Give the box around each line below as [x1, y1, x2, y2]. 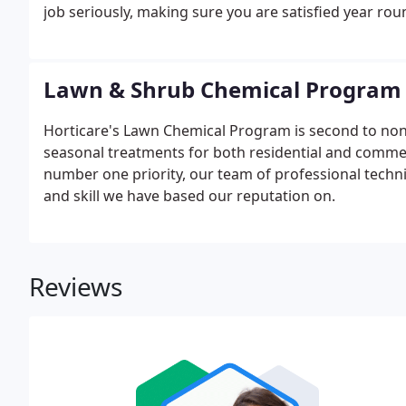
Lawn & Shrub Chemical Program [43, 74, 401, 104]
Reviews [29, 269, 122, 304]
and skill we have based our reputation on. [43, 186, 335, 206]
